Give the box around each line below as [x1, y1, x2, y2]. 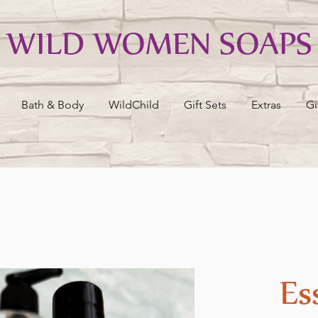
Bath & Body [21, 98, 84, 111]
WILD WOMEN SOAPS [6, 21, 312, 63]
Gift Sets [184, 98, 226, 111]
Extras [251, 98, 281, 111]
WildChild [109, 98, 159, 111]
